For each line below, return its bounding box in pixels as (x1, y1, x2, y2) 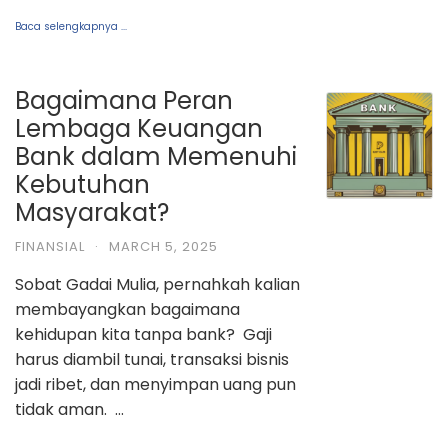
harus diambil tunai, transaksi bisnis (15, 347, 289, 371)
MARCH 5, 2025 (109, 236, 218, 256)
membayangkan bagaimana (15, 297, 240, 321)
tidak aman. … (15, 397, 124, 421)
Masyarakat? (15, 195, 169, 229)
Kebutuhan (15, 167, 150, 201)
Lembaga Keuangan (15, 111, 263, 145)
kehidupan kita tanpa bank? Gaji (15, 322, 272, 346)
